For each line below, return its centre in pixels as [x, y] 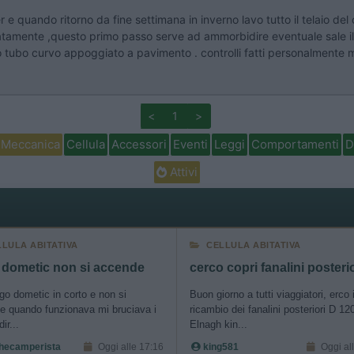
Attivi [182, 172]
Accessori [139, 144]
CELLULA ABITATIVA [254, 245]
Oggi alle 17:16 [130, 347]
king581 [220, 347]
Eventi [190, 144]
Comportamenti [295, 144]
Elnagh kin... [218, 324]
